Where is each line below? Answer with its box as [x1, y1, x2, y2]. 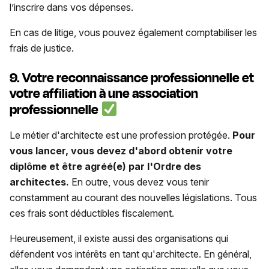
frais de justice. [10, 41, 76, 54]
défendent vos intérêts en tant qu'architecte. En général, [10, 248, 252, 261]
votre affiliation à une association [10, 83, 198, 103]
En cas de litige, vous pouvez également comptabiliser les [10, 26, 257, 38]
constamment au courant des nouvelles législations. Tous [10, 192, 257, 204]
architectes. [10, 176, 71, 189]
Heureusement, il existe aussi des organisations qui [10, 232, 228, 245]
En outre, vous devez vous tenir [71, 176, 209, 189]
